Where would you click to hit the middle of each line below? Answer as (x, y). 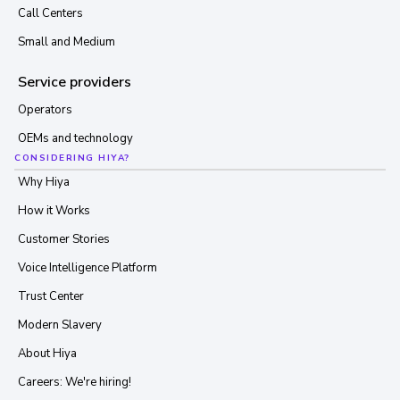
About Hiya (47, 353)
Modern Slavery (60, 325)
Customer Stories (64, 239)
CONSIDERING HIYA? (72, 158)
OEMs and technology (75, 138)
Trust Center (51, 296)
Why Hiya (44, 182)
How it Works (54, 210)
